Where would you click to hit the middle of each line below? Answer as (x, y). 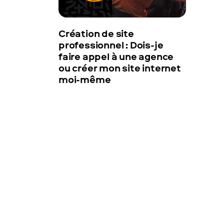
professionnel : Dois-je (111, 45)
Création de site (96, 33)
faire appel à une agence (116, 56)
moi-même (85, 79)
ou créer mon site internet (120, 68)
